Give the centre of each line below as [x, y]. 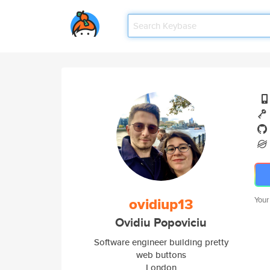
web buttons [161, 255]
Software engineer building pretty [161, 242]
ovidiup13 [161, 204]
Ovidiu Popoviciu [161, 223]
